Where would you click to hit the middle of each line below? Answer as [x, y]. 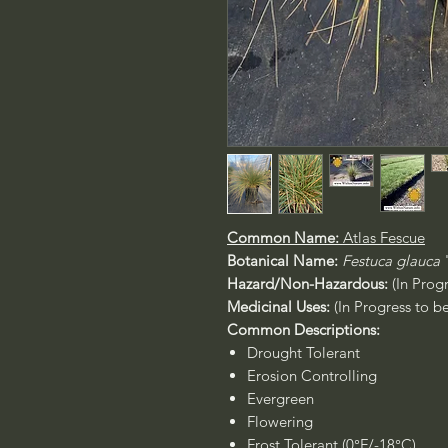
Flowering [280, 421]
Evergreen [280, 398]
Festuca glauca [393, 260]
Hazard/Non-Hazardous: [307, 283]
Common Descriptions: [303, 329]
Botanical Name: [284, 260]
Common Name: [285, 237]
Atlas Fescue [384, 237]
